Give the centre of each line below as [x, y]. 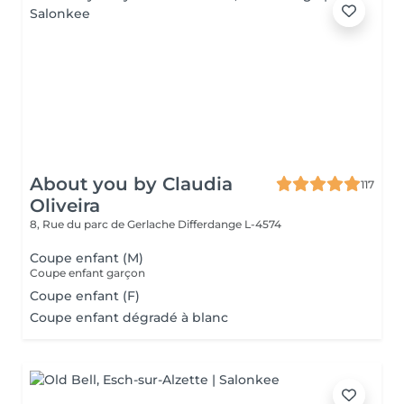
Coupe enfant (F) [85, 296]
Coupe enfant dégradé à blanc [129, 317]
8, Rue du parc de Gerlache [104, 224]
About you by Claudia [131, 184]
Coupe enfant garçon [87, 273]
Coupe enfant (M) [87, 258]
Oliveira [65, 206]
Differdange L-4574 [230, 224]
